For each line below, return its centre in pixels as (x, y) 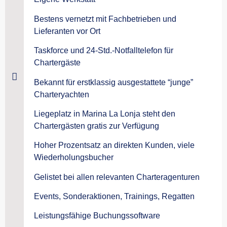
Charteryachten (62, 94)
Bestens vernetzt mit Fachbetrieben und (105, 19)
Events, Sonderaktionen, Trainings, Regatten (114, 197)
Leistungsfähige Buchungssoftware (97, 216)
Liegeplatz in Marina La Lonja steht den (105, 113)
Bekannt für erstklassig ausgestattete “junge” (113, 82)
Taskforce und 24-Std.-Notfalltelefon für (104, 51)
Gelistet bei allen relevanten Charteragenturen (117, 177)
